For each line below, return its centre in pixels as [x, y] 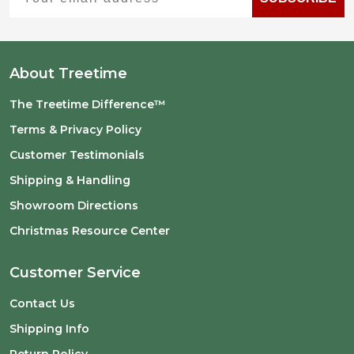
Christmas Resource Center [90, 231]
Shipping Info [49, 329]
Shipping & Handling [70, 180]
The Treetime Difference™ [88, 104]
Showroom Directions [74, 205]
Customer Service [75, 273]
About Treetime [68, 73]
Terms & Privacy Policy [75, 130]
